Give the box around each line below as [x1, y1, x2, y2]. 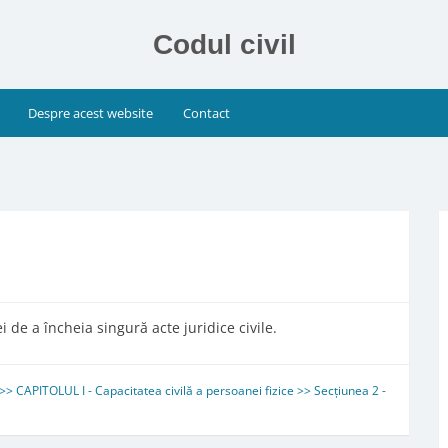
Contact [182, 104, 230, 122]
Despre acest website [28, 104, 154, 122]
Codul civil [152, 29, 296, 60]
